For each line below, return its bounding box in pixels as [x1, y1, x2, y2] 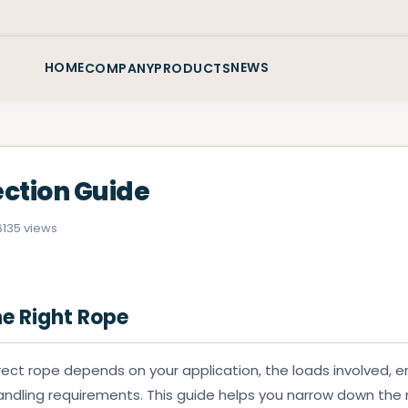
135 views [3, 219, 57, 237]
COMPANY [84, 58, 155, 77]
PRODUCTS [154, 58, 231, 77]
